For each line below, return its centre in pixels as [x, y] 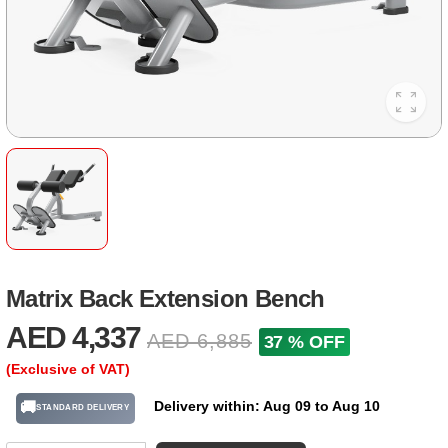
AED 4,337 [73, 337]
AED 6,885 [199, 340]
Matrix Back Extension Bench [165, 298]
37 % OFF [304, 341]
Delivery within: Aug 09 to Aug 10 [266, 405]
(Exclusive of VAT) [68, 368]
